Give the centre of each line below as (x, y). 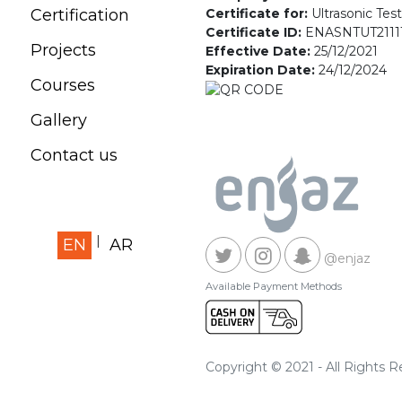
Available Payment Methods (274, 286)
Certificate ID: (255, 32)
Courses (63, 85)
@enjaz (347, 258)
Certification (80, 15)
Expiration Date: (262, 70)
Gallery (59, 120)
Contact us (74, 155)
